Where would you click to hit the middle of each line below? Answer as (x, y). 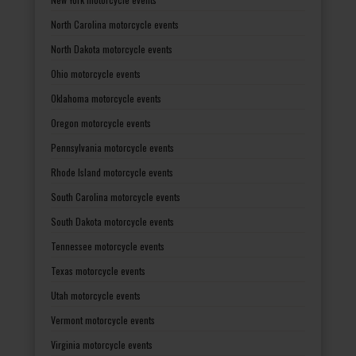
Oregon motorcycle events (101, 122)
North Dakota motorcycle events (112, 48)
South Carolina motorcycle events (116, 196)
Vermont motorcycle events (103, 319)
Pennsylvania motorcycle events (112, 147)
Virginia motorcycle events (102, 344)
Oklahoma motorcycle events (106, 98)
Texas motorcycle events (98, 270)
